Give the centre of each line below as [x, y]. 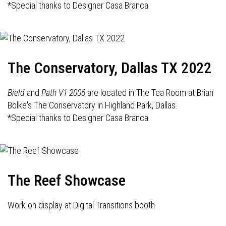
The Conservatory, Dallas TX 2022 [109, 68]
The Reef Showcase [67, 180]
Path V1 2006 [63, 93]
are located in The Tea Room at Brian [149, 93]
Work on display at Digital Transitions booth [81, 205]
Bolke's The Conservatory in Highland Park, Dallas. [93, 105]
